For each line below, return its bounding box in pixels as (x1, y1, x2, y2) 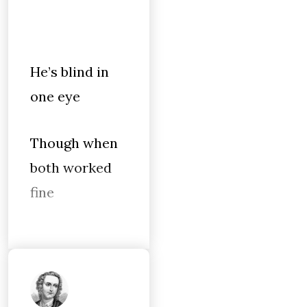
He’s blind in (30, 63, 109, 80)
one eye (30, 88, 80, 105)
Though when (30, 134, 118, 151)
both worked (30, 159, 112, 176)
